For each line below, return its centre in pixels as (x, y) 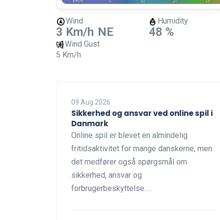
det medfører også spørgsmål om (129, 162)
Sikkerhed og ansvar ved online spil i (142, 113)
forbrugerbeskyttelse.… (111, 188)
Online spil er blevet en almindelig (129, 135)
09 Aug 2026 (91, 102)
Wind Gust (82, 44)
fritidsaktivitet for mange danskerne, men (142, 149)
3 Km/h (75, 32)
